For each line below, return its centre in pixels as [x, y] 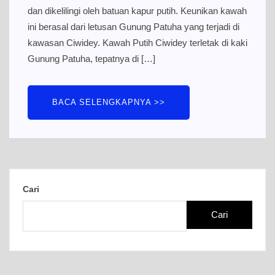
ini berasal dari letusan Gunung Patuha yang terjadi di [134, 27]
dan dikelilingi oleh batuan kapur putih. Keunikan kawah [137, 11]
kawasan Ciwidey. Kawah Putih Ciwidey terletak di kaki [137, 43]
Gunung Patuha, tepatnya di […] [91, 59]
